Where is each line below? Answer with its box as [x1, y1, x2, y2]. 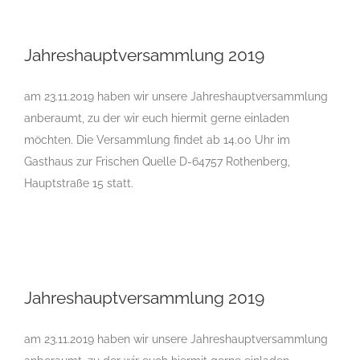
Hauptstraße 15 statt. [24, 176, 133, 190]
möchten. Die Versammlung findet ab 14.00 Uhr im [24, 133, 290, 146]
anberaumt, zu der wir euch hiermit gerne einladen [24, 111, 289, 125]
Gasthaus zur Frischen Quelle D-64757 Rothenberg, [24, 154, 290, 168]
